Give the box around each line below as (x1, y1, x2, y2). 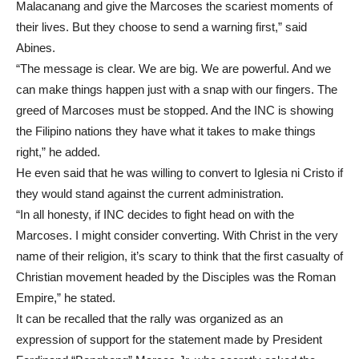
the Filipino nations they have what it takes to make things (16, 123, 316, 138)
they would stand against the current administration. (16, 186, 284, 200)
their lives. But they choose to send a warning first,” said (16, 19, 307, 34)
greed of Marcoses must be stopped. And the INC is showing (16, 103, 333, 117)
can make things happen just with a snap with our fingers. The (16, 82, 337, 96)
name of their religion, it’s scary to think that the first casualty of (16, 248, 343, 263)
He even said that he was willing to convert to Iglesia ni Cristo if (16, 165, 343, 179)
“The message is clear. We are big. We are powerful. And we (16, 61, 331, 75)
